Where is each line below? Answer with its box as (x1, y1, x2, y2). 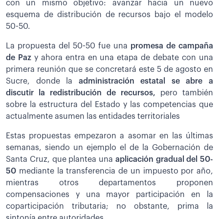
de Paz (6, 54, 34, 62)
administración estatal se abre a (78, 77, 214, 86)
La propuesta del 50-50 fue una (6, 42, 131, 50)
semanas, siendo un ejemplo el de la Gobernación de (6, 144, 213, 152)
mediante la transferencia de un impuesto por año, (19, 167, 213, 175)
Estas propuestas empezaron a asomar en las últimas (6, 132, 213, 140)
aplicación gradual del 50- (115, 155, 213, 164)
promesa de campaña (131, 42, 213, 50)
